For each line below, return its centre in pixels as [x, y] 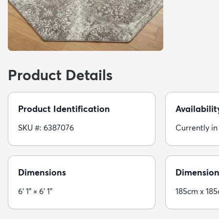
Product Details [60, 75]
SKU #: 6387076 [46, 128]
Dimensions [42, 172]
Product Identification [64, 109]
